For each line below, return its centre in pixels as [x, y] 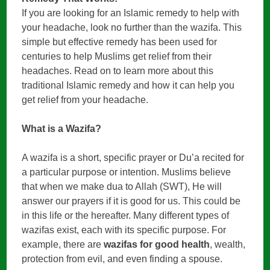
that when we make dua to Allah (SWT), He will [122, 186]
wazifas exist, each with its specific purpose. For [124, 230]
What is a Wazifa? [62, 128]
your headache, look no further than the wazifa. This [132, 27]
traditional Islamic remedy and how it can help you [128, 85]
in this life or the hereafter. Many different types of [126, 215]
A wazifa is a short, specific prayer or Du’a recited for [133, 157]
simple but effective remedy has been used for [120, 42]
